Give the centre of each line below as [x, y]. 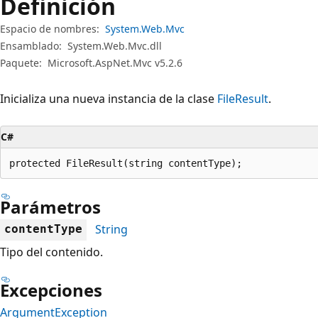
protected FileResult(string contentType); [126, 163]
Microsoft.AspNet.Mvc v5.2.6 [115, 63]
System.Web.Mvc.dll [115, 46]
